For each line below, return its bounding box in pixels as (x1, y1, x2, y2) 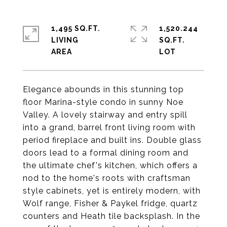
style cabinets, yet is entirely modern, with (23, 186, 201, 196)
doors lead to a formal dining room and (23, 148, 188, 158)
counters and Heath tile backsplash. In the (23, 211, 200, 221)
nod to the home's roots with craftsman (23, 173, 191, 183)
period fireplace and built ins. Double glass (23, 135, 202, 145)
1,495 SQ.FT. (51, 24, 100, 32)
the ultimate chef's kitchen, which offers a (23, 161, 198, 170)
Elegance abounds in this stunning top (23, 85, 184, 94)
